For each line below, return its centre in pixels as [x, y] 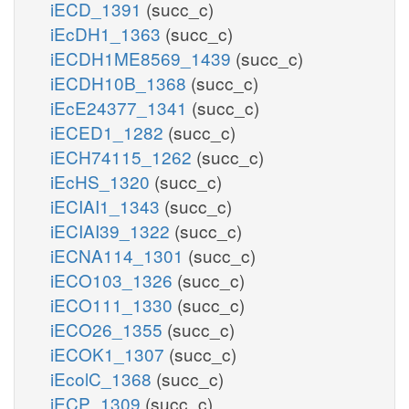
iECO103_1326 [114, 279]
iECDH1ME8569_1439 [143, 58]
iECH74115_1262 [123, 156]
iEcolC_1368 [103, 378]
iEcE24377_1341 [121, 107]
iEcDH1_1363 [108, 33]
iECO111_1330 [114, 304]
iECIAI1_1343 [107, 205]
